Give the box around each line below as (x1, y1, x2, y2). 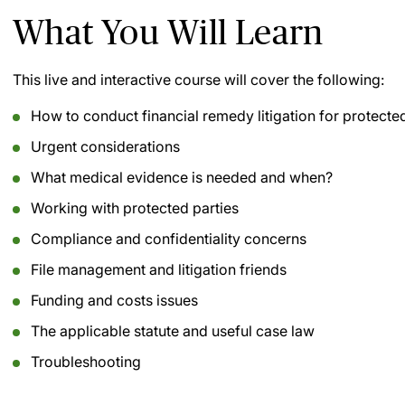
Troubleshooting (31, 353, 141, 371)
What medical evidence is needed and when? (31, 168, 333, 186)
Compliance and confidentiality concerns (31, 230, 306, 248)
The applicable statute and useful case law (31, 322, 315, 340)
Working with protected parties (31, 199, 239, 217)
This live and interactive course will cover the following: (13, 71, 384, 89)
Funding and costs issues (31, 291, 198, 309)
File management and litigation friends (31, 260, 287, 278)
